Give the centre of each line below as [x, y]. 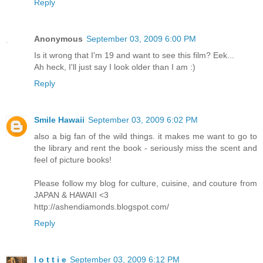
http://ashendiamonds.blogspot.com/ [102, 207]
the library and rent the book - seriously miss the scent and [146, 148]
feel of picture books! [73, 160]
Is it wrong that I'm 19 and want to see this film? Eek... [134, 55]
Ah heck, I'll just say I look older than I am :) [115, 67]
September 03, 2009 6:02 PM [143, 120]
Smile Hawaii [59, 120]
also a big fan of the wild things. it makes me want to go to [146, 136]
